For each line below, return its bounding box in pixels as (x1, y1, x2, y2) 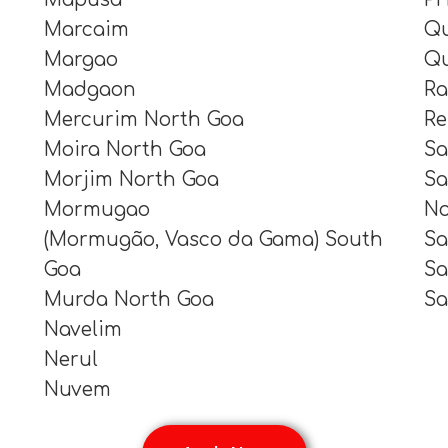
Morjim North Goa (43, 168, 219, 190)
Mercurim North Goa (43, 108, 244, 130)
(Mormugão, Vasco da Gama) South (43, 228, 383, 250)
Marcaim (43, 18, 129, 40)
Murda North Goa (43, 288, 214, 310)
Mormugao (43, 198, 150, 220)
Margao (43, 48, 118, 70)
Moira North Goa (43, 138, 206, 160)
